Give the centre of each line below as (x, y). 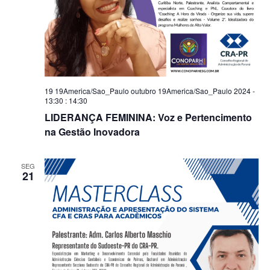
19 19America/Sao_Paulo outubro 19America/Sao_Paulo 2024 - (149, 91)
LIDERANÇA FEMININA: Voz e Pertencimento (148, 117)
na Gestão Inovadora (92, 132)
